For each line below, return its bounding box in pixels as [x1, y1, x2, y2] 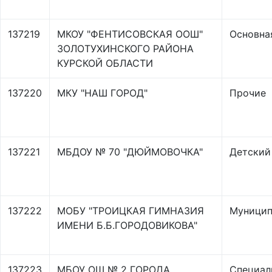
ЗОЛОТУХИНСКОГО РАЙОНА [57, 42, 194, 55]
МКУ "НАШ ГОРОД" [57, 87, 148, 99]
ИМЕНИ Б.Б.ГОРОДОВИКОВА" [57, 219, 197, 231]
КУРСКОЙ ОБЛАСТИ [57, 57, 153, 69]
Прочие [229, 87, 266, 99]
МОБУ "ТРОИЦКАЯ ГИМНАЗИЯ [57, 205, 204, 217]
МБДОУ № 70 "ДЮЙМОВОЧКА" [57, 146, 203, 158]
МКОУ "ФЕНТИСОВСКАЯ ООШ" [57, 28, 203, 40]
